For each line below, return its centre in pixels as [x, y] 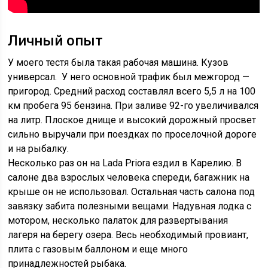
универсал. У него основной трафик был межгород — [129, 77]
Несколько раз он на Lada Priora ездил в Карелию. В [125, 163]
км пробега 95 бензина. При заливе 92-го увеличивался [133, 106]
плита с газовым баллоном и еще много [98, 249]
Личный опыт [56, 41]
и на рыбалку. [39, 149]
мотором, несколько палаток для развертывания [118, 221]
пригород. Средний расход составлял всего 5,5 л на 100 [132, 92]
